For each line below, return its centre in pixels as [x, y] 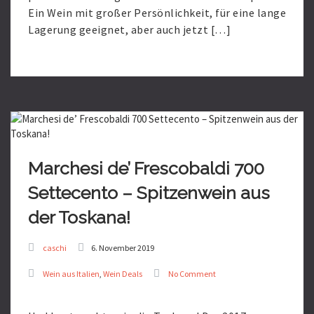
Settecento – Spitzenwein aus [149, 193]
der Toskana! [79, 217]
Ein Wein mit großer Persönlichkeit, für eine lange [157, 13]
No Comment [192, 274]
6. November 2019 [123, 248]
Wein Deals [123, 274]
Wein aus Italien [71, 274]
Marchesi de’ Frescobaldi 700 [146, 168]
